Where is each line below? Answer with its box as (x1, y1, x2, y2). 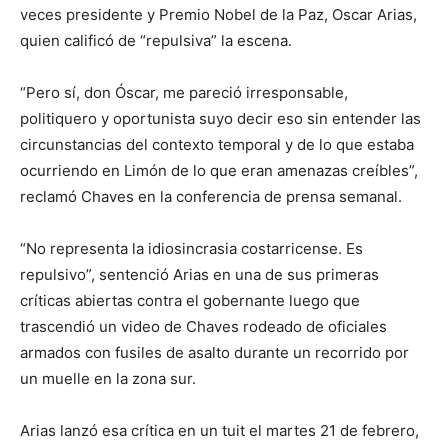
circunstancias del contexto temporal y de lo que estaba (20, 135, 414, 154)
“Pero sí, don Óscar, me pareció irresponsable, (20, 83, 348, 102)
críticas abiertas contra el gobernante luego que (20, 291, 360, 310)
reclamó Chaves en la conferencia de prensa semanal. (20, 187, 402, 206)
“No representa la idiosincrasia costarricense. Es (20, 239, 363, 258)
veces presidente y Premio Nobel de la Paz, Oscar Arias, (20, 5, 417, 24)
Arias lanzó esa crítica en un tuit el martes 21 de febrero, (20, 421, 419, 440)
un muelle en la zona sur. (20, 369, 196, 388)
